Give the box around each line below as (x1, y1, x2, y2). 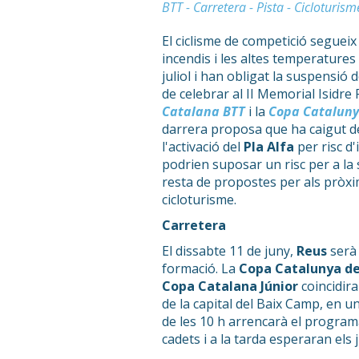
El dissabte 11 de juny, (162, 242, 296, 260)
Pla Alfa (244, 138, 297, 156)
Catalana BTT (162, 103, 245, 121)
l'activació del (162, 138, 244, 156)
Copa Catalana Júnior (162, 277, 298, 296)
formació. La (162, 260, 239, 278)
